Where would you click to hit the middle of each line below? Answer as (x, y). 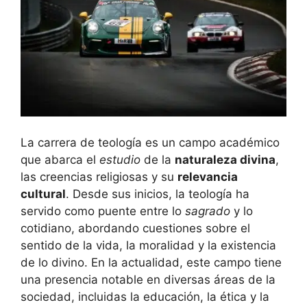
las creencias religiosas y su (99, 176)
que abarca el (60, 159)
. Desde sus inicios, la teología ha (158, 194)
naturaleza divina (225, 159)
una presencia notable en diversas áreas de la (148, 279)
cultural (43, 194)
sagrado (208, 211)
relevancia (208, 176)
